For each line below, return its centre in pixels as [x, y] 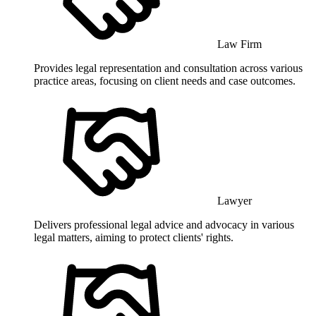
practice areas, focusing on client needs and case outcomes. [165, 80]
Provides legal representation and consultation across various [168, 68]
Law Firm [239, 44]
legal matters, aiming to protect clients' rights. [134, 237]
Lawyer [235, 200]
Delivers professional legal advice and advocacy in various [164, 224]
